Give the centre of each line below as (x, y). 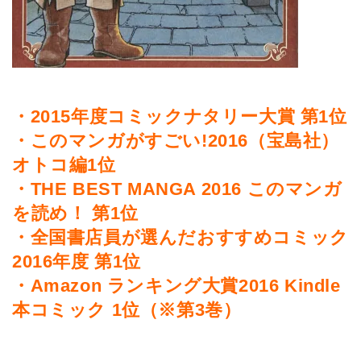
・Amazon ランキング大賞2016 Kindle (176, 286)
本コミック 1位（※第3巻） (127, 310)
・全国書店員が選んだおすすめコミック (180, 237)
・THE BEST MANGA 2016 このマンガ (177, 189)
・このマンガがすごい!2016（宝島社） (176, 141)
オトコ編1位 (64, 165)
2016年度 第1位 (77, 261)
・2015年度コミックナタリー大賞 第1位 (180, 116)
